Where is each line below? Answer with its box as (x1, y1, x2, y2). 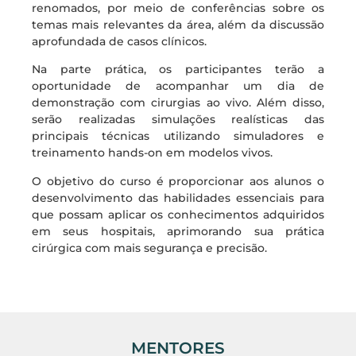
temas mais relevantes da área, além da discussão (32, 17, 324, 32)
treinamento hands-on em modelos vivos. (32, 145, 273, 161)
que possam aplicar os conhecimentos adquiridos (32, 207, 324, 222)
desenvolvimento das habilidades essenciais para (32, 190, 324, 205)
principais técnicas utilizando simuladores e (32, 129, 324, 144)
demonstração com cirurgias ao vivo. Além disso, (32, 95, 324, 110)
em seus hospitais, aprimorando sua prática (32, 223, 324, 238)
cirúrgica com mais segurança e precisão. (32, 240, 267, 255)
